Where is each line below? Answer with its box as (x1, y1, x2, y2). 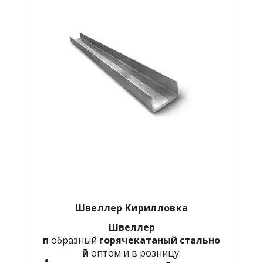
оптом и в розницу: (89, 246, 181, 259)
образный (51, 233, 97, 247)
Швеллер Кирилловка (75, 201, 188, 214)
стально (177, 233, 220, 247)
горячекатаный (97, 233, 177, 247)
